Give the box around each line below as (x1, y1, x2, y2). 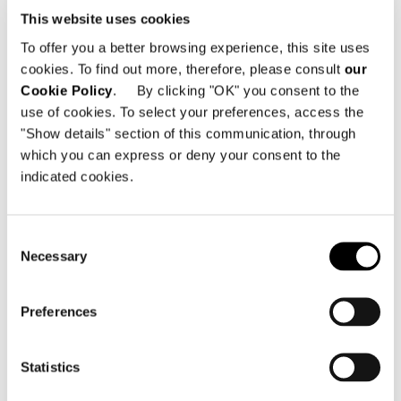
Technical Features (20, 258, 247, 290)
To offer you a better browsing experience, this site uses (21, 39, 371, 55)
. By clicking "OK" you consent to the (112, 82, 359, 98)
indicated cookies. (21, 168, 138, 183)
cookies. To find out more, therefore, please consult (21, 61, 345, 76)
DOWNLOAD (157, 85, 244, 99)
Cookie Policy (21, 82, 113, 98)
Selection (6, 252, 61, 267)
